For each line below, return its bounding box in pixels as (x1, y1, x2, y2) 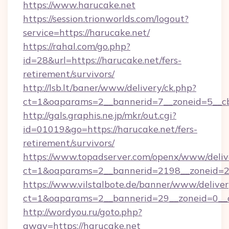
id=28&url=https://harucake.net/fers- (23, 54, 181, 66)
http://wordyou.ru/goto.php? (23, 206, 142, 218)
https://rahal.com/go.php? (23, 40, 130, 52)
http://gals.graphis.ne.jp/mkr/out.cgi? (23, 109, 176, 121)
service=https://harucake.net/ (23, 27, 150, 38)
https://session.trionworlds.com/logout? (23, 13, 189, 25)
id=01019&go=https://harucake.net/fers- (23, 123, 197, 135)
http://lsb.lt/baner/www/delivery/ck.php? (23, 82, 196, 94)
